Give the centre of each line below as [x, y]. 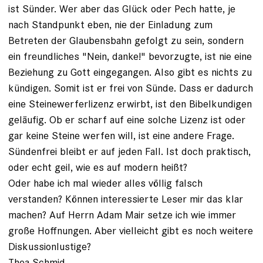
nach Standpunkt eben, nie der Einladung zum [110, 25]
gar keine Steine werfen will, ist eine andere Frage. [121, 136]
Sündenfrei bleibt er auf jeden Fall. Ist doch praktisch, [129, 151]
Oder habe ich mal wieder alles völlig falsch [105, 183]
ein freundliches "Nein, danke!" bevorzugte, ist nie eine [130, 56]
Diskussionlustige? [50, 247]
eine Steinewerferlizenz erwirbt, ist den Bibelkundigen [130, 104]
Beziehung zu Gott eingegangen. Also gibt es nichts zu [130, 72]
